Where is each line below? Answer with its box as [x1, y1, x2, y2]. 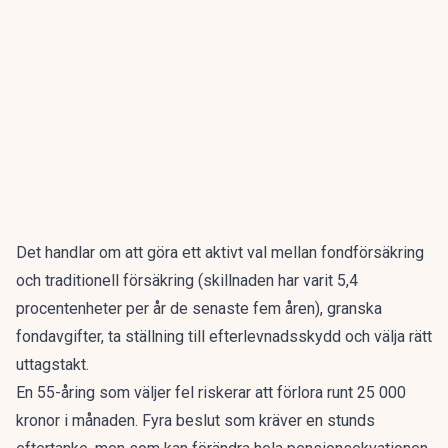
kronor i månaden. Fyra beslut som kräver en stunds [16, 411, 375, 430]
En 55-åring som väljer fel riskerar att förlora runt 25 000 [16, 383, 406, 402]
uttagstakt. [16, 355, 89, 374]
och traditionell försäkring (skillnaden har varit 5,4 [16, 271, 358, 290]
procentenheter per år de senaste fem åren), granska [16, 299, 382, 318]
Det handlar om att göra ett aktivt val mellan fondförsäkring [16, 243, 424, 262]
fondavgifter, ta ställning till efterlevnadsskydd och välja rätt [16, 327, 432, 346]
